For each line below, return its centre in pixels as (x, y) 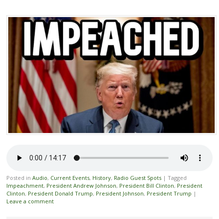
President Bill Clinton (146, 186)
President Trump (169, 194)
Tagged (177, 178)
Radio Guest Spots (137, 178)
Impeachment (25, 186)
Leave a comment (30, 201)
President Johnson (120, 194)
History (101, 178)
